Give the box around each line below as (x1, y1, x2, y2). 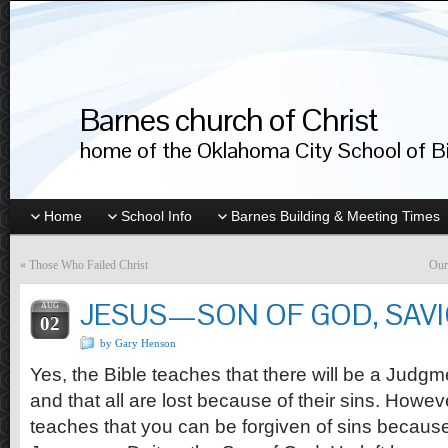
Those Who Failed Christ (29, 258, 148, 272)
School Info (121, 208, 192, 224)
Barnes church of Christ (80, 98, 377, 140)
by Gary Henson (100, 337, 176, 349)
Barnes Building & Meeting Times (231, 208, 440, 224)
